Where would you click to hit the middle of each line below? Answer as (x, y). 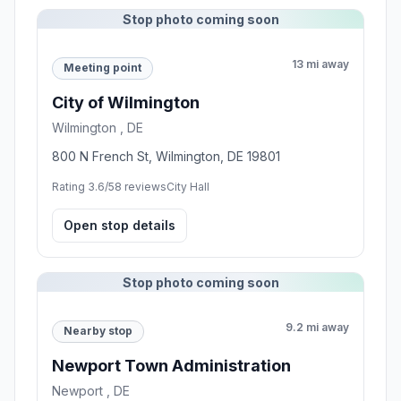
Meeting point (102, 68)
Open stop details (119, 225)
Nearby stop (98, 331)
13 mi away (320, 64)
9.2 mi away (317, 327)
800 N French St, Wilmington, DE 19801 (166, 156)
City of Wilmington (126, 102)
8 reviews (141, 186)
